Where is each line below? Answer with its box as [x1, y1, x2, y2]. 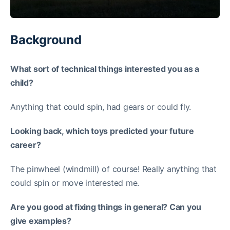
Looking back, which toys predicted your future [10, 126, 194, 137]
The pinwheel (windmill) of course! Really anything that [10, 164, 217, 175]
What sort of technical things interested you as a [10, 64, 200, 74]
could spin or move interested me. [10, 178, 140, 188]
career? [10, 140, 41, 150]
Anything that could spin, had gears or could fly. [10, 102, 191, 112]
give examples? [10, 216, 71, 226]
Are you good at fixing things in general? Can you [10, 202, 202, 213]
